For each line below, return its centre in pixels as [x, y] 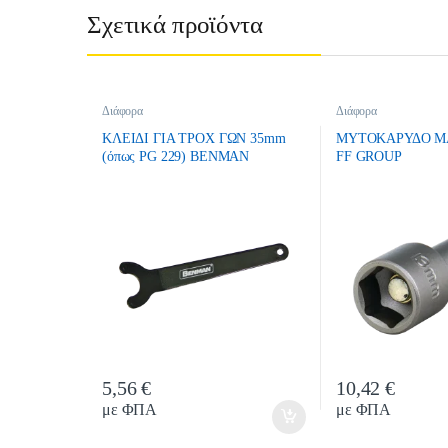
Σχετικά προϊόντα [175, 25]
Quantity [192, 386]
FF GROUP [368, 156]
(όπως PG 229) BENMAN [175, 156]
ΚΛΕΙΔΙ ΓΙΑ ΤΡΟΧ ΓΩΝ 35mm [193, 138]
